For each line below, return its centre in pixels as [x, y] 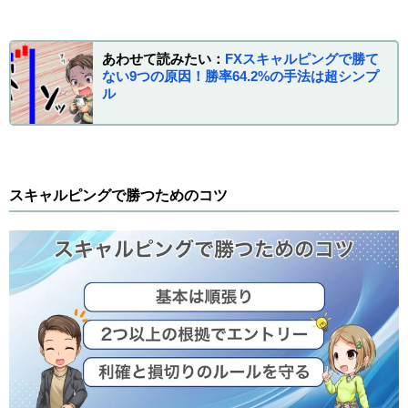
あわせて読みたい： [163, 58]
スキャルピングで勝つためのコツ [118, 195]
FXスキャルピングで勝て [302, 58]
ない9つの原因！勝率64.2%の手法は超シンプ [240, 76]
